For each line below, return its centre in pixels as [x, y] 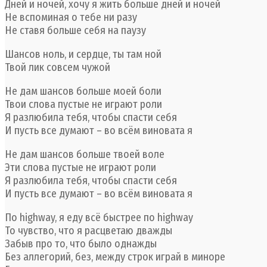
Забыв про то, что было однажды [81, 243]
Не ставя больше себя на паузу [75, 30]
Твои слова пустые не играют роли [83, 104]
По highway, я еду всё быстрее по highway [99, 217]
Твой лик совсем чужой [58, 67]
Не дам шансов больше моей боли [83, 91]
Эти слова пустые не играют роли [80, 167]
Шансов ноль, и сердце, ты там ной [83, 54]
